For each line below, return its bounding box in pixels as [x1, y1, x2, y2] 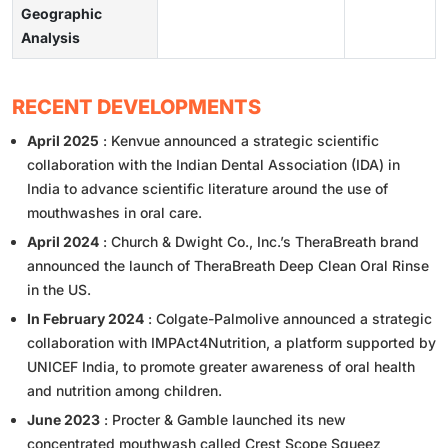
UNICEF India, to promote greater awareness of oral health [27, 357, 415, 375]
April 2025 [27, 131, 99, 149]
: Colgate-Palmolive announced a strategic [144, 309, 432, 327]
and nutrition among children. [27, 381, 222, 399]
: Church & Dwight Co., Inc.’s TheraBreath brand [99, 232, 419, 250]
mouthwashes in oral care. [27, 203, 202, 221]
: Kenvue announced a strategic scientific [99, 131, 379, 149]
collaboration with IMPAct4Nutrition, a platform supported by [27, 333, 436, 351]
